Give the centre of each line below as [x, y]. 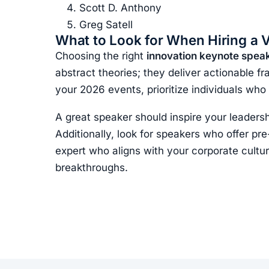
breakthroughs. [92, 167]
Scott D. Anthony [120, 8]
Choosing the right [101, 56]
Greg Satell [106, 25]
